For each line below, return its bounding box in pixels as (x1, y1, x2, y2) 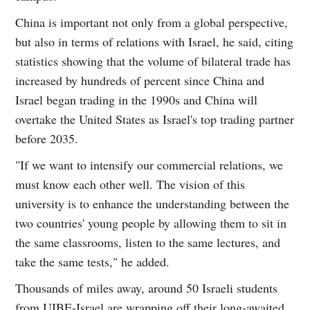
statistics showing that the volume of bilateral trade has (15, 52, 291, 69)
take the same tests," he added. (15, 253, 170, 270)
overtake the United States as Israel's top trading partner (15, 110, 295, 127)
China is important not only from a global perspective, (15, 13, 289, 30)
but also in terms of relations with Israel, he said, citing (15, 33, 294, 50)
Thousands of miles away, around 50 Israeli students (15, 279, 278, 296)
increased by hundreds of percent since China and (15, 71, 265, 89)
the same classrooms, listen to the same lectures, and (15, 233, 281, 250)
